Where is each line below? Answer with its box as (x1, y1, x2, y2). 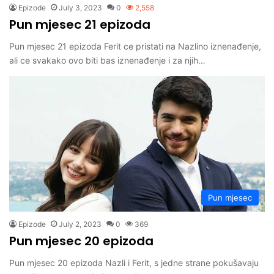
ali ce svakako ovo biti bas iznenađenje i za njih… (9, 54, 206, 65)
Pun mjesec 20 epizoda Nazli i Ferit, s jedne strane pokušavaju (9, 257, 259, 268)
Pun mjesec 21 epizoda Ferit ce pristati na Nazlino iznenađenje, (9, 40, 261, 51)
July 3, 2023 (59, 2, 102, 12)
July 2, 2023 (59, 220, 102, 229)
